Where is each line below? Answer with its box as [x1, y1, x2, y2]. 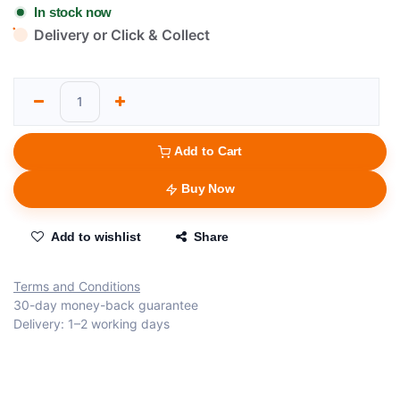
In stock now [34, 4, 112, 21]
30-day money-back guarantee [13, 297, 198, 313]
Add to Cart [173, 144, 243, 159]
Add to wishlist [50, 229, 141, 245]
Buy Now [180, 181, 235, 196]
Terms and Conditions [13, 279, 140, 295]
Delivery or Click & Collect [34, 26, 211, 45]
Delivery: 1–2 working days [13, 316, 170, 332]
